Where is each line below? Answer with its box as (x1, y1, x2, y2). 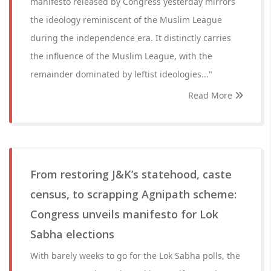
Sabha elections (30, 227, 114, 241)
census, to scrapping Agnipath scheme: (30, 187, 237, 201)
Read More (188, 90, 235, 101)
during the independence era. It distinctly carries (30, 32, 231, 44)
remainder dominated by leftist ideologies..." (30, 68, 212, 80)
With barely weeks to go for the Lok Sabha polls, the (30, 250, 240, 261)
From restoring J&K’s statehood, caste (30, 167, 232, 181)
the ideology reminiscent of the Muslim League (30, 14, 222, 25)
